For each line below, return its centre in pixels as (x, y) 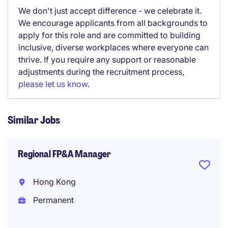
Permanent (52, 200)
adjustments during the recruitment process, (101, 72)
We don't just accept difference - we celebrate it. (110, 11)
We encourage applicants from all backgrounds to (113, 23)
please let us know (53, 84)
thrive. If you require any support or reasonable (107, 60)
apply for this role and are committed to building (109, 35)
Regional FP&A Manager (64, 154)
